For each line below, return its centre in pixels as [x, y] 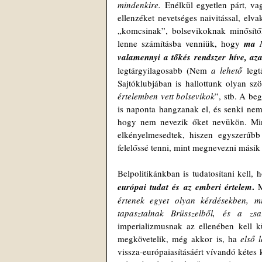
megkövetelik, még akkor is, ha [179, 239]
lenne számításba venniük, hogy [181, 43]
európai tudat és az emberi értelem [185, 187]
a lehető [226, 70]
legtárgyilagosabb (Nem [164, 70]
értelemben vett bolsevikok [166, 96]
